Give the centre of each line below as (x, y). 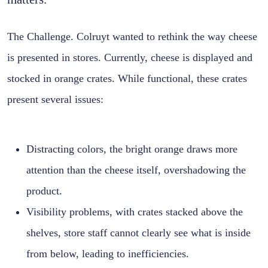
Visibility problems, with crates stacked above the (135, 212)
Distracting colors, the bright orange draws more (132, 149)
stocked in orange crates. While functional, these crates (127, 79)
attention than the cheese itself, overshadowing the (136, 170)
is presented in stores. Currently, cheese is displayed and (130, 58)
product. (44, 191)
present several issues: (55, 100)
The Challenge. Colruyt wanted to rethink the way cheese (132, 37)
